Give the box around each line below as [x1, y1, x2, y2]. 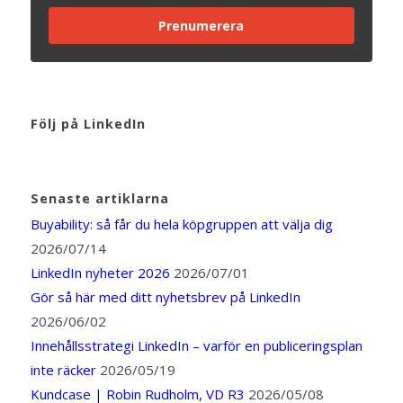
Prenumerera [158, 17, 245, 35]
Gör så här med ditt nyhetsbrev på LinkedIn [30, 288, 300, 307]
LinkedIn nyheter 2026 [30, 264, 170, 282]
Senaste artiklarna [30, 190, 169, 208]
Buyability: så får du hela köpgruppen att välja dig [30, 215, 333, 234]
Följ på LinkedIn [30, 115, 146, 133]
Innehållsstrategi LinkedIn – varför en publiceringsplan [30, 336, 363, 355]
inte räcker [30, 361, 96, 380]
